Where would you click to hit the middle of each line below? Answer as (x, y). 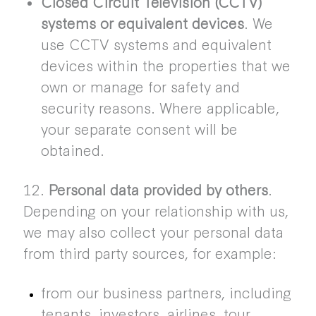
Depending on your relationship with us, (156, 210)
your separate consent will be (139, 128)
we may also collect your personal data (153, 231)
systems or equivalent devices (142, 23)
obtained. (72, 150)
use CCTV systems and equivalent (156, 44)
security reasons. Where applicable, (160, 107)
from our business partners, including (166, 292)
